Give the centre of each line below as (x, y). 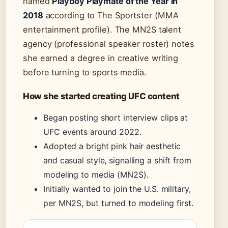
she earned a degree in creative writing (101, 58)
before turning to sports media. (85, 73)
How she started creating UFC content (101, 96)
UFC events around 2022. (92, 132)
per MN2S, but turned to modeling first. (119, 203)
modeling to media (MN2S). (96, 175)
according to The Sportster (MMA (111, 16)
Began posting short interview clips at (116, 118)
